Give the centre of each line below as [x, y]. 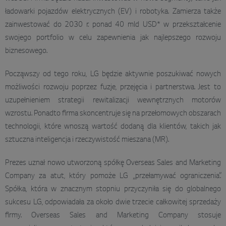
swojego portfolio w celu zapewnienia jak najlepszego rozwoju [113, 38]
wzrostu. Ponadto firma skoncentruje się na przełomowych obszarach [113, 114]
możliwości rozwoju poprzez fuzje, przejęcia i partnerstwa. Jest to [113, 88]
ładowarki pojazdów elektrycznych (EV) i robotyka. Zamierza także [113, 12]
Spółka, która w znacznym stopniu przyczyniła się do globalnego [113, 189]
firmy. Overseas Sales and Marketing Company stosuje [113, 216]
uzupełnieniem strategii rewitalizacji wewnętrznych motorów [113, 101]
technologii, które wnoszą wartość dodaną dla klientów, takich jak [113, 127]
